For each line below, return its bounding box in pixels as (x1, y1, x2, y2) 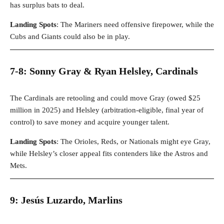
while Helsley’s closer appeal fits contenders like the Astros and (10, 149, 208, 158)
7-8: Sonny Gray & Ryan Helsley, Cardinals (10, 65, 198, 77)
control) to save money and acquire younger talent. (10, 118, 169, 126)
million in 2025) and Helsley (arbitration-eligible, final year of (10, 106, 203, 114)
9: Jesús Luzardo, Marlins (10, 194, 122, 206)
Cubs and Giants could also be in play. (10, 32, 130, 41)
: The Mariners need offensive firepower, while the (56, 20, 214, 29)
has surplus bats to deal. (10, 1, 84, 9)
